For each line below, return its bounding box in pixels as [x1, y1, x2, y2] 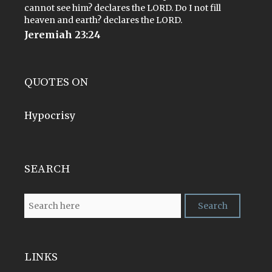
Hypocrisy [24, 109, 75, 121]
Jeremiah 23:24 [24, 28, 101, 41]
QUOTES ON [24, 75, 88, 89]
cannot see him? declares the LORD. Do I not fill [24, 2, 221, 13]
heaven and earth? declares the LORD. [24, 14, 182, 25]
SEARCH [24, 161, 70, 176]
